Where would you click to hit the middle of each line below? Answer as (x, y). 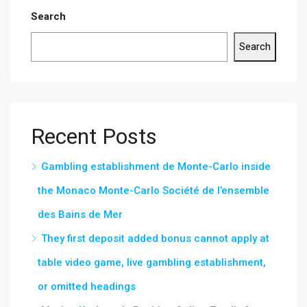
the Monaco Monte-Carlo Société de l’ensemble (153, 191)
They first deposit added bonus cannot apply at (155, 238)
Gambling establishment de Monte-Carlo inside (156, 167)
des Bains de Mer (80, 214)
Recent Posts (94, 136)
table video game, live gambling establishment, (152, 262)
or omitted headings (87, 286)
